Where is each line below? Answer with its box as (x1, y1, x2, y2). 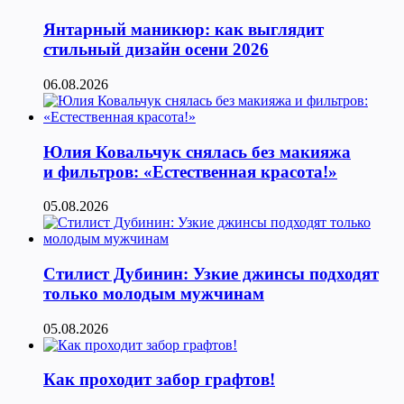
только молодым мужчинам (43, 283, 264, 303)
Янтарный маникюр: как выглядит (43, 20, 324, 40)
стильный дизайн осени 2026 (43, 40, 269, 60)
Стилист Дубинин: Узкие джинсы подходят (43, 263, 379, 283)
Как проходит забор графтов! (43, 370, 275, 390)
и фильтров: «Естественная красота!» (43, 161, 337, 181)
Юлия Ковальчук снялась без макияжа (43, 142, 351, 161)
